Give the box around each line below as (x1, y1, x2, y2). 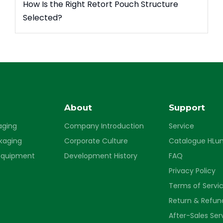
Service (169, 121, 195, 131)
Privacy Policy (169, 166, 216, 176)
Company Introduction (64, 121, 144, 131)
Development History (64, 151, 137, 161)
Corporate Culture (64, 136, 128, 146)
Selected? (23, 12, 62, 23)
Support (169, 103, 206, 112)
